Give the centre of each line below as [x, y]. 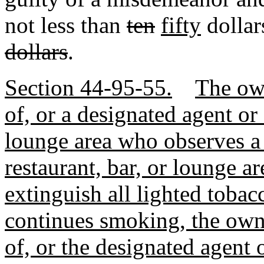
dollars [36, 52]
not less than [66, 25]
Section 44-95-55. [88, 88]
